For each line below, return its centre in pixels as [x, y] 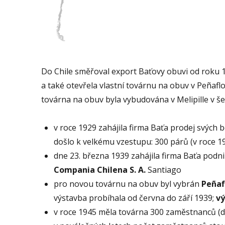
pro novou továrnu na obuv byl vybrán [128, 184]
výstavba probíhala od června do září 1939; [135, 198]
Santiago [163, 170]
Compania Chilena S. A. [100, 170]
